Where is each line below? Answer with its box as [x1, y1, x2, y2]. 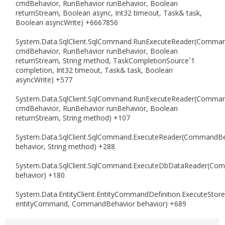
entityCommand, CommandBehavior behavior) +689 [16, 199, 187, 209]
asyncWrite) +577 [16, 75, 73, 85]
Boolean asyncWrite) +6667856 [16, 18, 119, 28]
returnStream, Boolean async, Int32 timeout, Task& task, [16, 8, 202, 18]
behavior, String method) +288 [16, 142, 116, 152]
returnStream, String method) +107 [16, 113, 131, 123]
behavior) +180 [16, 170, 65, 180]
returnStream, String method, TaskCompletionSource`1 [16, 56, 195, 66]
